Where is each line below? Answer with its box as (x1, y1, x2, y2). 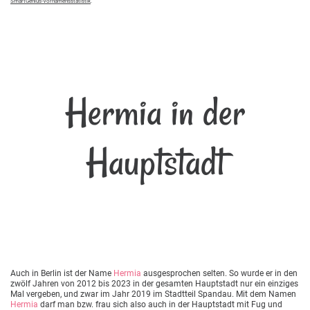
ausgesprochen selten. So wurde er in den (141, 268, 298, 278)
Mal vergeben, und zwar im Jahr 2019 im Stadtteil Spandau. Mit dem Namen (10, 289, 296, 299)
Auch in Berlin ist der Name (10, 268, 113, 278)
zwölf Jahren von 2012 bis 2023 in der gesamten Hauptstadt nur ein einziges (10, 278, 298, 289)
